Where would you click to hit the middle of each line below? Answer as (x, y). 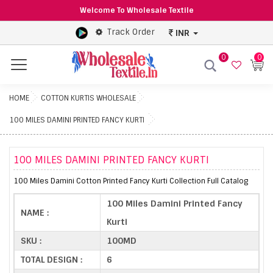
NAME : (35, 212)
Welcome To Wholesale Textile (136, 10)
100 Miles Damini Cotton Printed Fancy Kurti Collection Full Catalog (131, 181)
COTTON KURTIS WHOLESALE (88, 98)
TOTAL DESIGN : (51, 259)
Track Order (131, 32)
